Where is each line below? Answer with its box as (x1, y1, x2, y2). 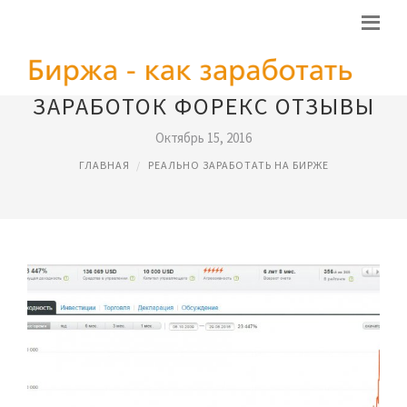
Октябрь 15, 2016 (155, 129, 252, 146)
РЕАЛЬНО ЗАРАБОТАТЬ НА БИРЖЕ (147, 158, 329, 172)
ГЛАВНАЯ (78, 158, 130, 172)
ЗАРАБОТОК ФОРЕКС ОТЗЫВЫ (32, 91, 375, 121)
